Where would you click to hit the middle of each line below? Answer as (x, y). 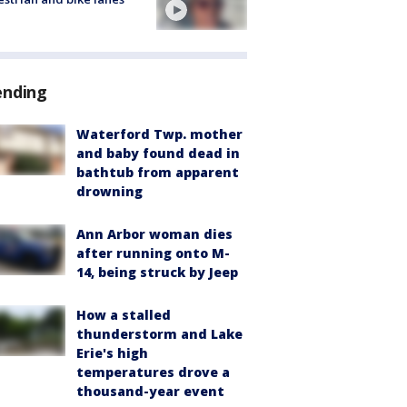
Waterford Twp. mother (159, 134)
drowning (109, 191)
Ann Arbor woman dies (154, 233)
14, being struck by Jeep (157, 272)
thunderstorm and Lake (159, 333)
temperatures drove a (153, 372)
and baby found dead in (158, 153)
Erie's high (112, 352)
